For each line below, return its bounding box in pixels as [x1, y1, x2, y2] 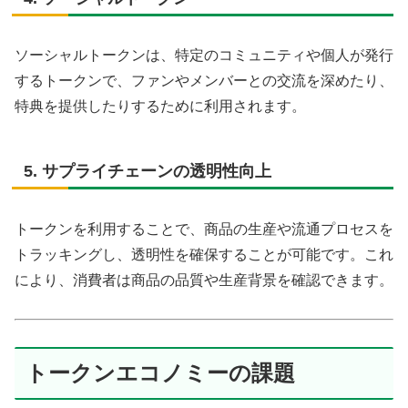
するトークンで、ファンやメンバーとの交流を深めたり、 [15, 73, 393, 89]
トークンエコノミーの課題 [25, 361, 295, 386]
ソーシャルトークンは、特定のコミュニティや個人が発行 [15, 47, 393, 64]
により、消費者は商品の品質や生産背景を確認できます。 [15, 271, 393, 288]
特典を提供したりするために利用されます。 [15, 98, 306, 115]
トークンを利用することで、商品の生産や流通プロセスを [15, 220, 393, 237]
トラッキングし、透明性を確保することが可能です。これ [15, 246, 393, 262]
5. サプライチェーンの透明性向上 [24, 162, 271, 181]
